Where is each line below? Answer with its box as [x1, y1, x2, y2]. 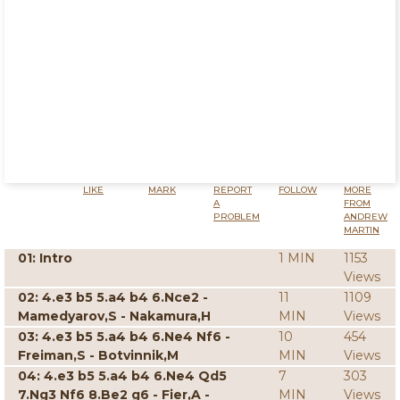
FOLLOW [279, 184, 317, 196]
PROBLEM [213, 211, 260, 222]
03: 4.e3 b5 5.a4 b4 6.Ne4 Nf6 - [18, 329, 230, 345]
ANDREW [344, 211, 387, 222]
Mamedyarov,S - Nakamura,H [18, 308, 211, 324]
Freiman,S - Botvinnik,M [18, 347, 179, 363]
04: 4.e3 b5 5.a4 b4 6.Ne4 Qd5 [18, 368, 227, 384]
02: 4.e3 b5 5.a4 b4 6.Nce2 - [18, 289, 208, 305]
